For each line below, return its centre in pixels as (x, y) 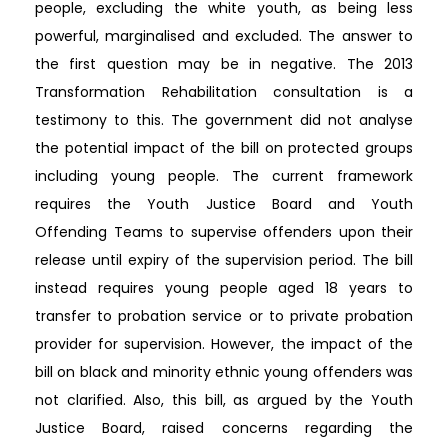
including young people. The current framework (224, 175)
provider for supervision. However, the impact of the (224, 343)
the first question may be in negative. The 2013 (224, 63)
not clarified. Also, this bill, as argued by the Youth (224, 399)
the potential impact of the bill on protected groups (224, 147)
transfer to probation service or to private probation (224, 315)
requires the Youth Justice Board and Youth (224, 203)
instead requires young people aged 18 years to (224, 287)
